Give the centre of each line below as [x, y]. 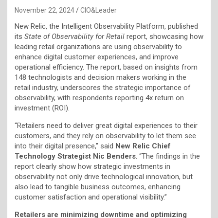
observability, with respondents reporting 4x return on [99, 98]
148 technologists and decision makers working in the [100, 77]
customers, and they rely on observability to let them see [105, 136]
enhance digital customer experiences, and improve [97, 57]
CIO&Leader [99, 10]
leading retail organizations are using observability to [98, 46]
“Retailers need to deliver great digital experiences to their [106, 125]
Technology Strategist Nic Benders [75, 156]
